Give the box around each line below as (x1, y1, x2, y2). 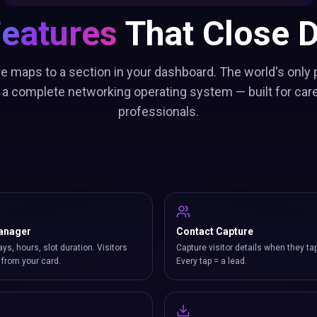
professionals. (118, 104, 199, 119)
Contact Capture (176, 226, 253, 237)
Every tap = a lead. (176, 256, 247, 266)
